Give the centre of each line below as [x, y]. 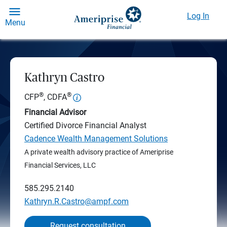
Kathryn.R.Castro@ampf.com [77, 201]
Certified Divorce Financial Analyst [85, 125]
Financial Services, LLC [60, 165]
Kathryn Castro [64, 78]
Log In [198, 16]
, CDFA [55, 97]
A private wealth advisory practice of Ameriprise [99, 152]
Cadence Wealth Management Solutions [96, 139]
